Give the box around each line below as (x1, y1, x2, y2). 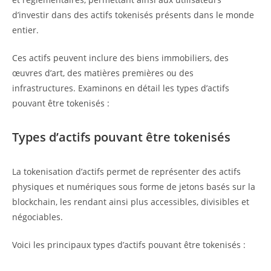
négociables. (12, 211, 63, 223)
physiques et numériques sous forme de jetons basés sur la (12, 181, 255, 193)
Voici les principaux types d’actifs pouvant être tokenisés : (12, 239, 246, 251)
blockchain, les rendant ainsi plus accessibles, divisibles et (12, 196, 249, 208)
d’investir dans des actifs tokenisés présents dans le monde (12, 9, 254, 21)
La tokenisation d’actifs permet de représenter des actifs (12, 166, 241, 178)
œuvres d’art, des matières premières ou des (12, 67, 194, 79)
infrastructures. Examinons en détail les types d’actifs (12, 82, 229, 94)
